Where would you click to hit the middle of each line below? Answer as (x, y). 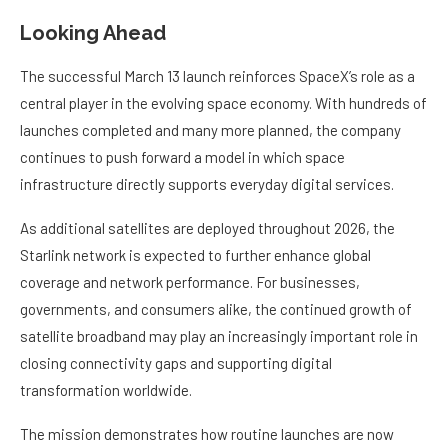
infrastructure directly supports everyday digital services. (207, 184)
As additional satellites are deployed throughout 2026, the (207, 228)
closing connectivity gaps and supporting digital (176, 363)
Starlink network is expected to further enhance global (195, 255)
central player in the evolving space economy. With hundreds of (223, 103)
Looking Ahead (93, 33)
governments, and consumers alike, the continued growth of (216, 309)
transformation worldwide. (106, 390)
